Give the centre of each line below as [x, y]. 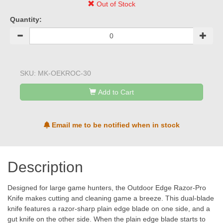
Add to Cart [116, 92]
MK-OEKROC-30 [64, 73]
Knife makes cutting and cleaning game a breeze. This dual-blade [111, 198]
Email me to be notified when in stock [114, 125]
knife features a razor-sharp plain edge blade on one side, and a [109, 209]
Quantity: [26, 19]
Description [45, 167]
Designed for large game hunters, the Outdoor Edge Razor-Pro [107, 188]
